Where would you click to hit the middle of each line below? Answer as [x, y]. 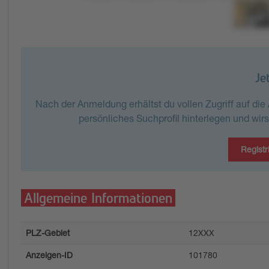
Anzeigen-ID [49, 255]
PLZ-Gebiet [48, 233]
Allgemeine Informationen [98, 197]
